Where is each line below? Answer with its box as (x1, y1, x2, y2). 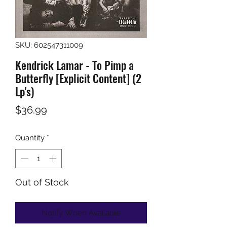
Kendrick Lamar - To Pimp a (15, 56, 134, 73)
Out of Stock (15, 177, 69, 188)
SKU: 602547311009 (15, 40, 83, 50)
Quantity (15, 133, 45, 142)
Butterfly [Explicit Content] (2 (15, 69, 141, 86)
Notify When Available (42, 208, 121, 218)
